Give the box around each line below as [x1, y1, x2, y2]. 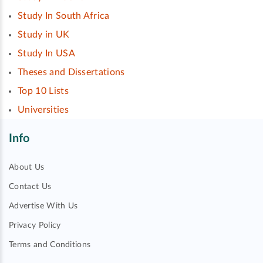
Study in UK [18, 29, 70, 39]
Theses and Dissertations [18, 67, 125, 77]
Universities [18, 104, 69, 114]
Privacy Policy [9, 221, 61, 230]
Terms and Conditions [9, 241, 91, 249]
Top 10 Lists [18, 86, 69, 96]
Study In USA [18, 48, 75, 58]
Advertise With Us [9, 202, 78, 210]
